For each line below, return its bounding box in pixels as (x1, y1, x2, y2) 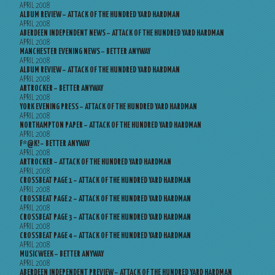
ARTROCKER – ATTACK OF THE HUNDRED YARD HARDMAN (20, 158, 171, 166)
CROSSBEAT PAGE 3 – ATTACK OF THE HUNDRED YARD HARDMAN (20, 214, 191, 222)
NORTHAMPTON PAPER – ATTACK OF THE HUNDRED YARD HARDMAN (20, 122, 201, 130)
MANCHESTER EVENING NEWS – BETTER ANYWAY (20, 48, 150, 56)
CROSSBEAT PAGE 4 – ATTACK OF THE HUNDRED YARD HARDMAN (20, 232, 191, 240)
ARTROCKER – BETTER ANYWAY (20, 85, 103, 93)
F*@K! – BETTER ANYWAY (20, 140, 90, 148)
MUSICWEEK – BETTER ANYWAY (20, 250, 104, 258)
